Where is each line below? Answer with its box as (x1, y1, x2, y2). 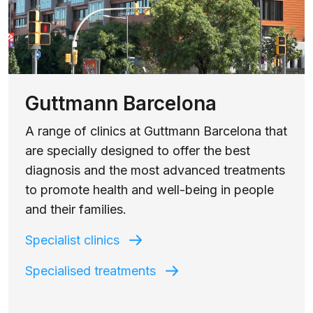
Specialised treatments (25, 263, 156, 278)
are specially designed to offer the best (25, 143, 250, 158)
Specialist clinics (25, 232, 119, 247)
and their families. (25, 201, 126, 217)
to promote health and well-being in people (25, 182, 274, 197)
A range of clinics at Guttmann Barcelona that (25, 123, 287, 138)
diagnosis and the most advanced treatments (25, 162, 285, 177)
